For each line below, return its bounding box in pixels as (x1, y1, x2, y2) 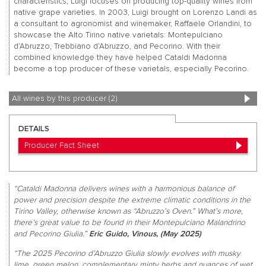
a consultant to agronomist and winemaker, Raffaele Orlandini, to (13, 19, 252, 28)
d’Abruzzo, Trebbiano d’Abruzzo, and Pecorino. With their (13, 42, 220, 50)
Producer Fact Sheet (24, 141, 99, 150)
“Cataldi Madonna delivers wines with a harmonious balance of (13, 185, 235, 194)
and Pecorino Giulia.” (13, 230, 89, 239)
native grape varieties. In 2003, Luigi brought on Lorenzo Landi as (13, 8, 257, 17)
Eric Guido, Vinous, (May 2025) (88, 230, 201, 239)
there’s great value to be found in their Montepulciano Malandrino (13, 218, 245, 227)
